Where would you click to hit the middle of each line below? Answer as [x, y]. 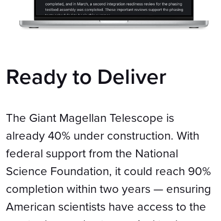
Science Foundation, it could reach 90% [109, 171]
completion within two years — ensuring [109, 189]
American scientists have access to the [106, 207]
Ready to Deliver [86, 77]
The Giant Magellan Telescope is [90, 118]
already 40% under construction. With [103, 136]
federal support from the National [92, 153]
